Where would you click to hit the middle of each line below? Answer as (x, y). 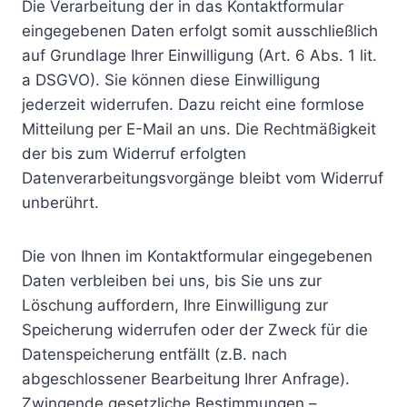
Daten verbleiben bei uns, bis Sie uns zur (172, 281)
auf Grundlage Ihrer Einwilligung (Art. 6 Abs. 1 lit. (199, 55)
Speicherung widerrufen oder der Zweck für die (195, 330)
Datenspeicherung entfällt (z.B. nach (154, 354)
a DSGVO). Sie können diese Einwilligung (171, 80)
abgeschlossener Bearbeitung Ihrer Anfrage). (186, 379)
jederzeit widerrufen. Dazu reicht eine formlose (193, 104)
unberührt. (60, 203)
